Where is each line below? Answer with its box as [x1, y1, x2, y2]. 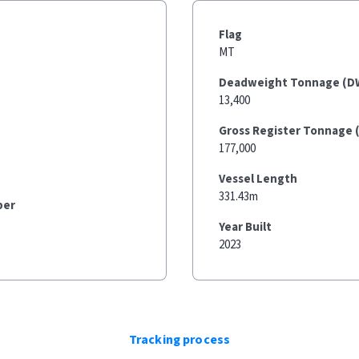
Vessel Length [219, 171, 297, 188]
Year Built [219, 219, 272, 236]
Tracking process [128, 331, 231, 349]
